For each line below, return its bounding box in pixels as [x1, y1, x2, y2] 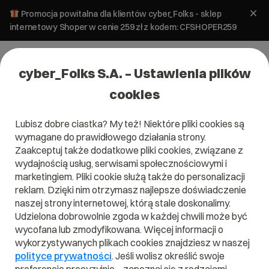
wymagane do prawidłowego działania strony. [15, 131, 206, 143]
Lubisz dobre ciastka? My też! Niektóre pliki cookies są [15, 118, 244, 130]
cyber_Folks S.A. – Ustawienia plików [18, 65, 251, 82]
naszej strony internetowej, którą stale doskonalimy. [15, 197, 231, 209]
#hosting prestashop [9, 120, 139, 137]
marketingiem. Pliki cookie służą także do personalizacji [15, 171, 245, 183]
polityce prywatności [15, 250, 112, 262]
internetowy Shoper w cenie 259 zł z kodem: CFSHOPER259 [10, 22, 237, 32]
